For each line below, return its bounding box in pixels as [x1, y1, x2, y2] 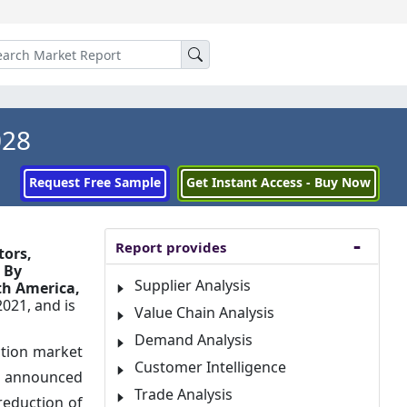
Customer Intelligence [134, 357, 286, 377]
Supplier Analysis [134, 275, 251, 295]
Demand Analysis [134, 330, 253, 350]
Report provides [115, 238, 226, 256]
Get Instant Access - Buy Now [186, 174, 371, 191]
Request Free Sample [29, 174, 161, 191]
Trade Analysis [134, 384, 233, 404]
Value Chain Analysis [134, 303, 274, 323]
